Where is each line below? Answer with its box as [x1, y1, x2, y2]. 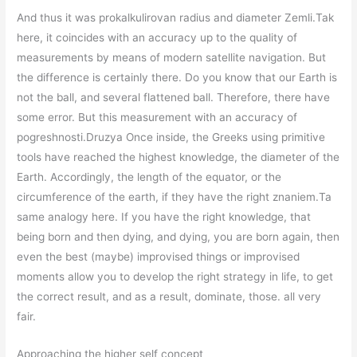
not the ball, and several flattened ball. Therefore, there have [17, 90, 331, 104]
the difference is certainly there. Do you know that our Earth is [17, 70, 338, 84]
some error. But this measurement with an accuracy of [17, 110, 298, 124]
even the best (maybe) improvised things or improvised [17, 249, 300, 263]
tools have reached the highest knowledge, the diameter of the [17, 150, 340, 163]
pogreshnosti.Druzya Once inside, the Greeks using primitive [17, 130, 326, 143]
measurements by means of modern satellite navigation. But [17, 50, 327, 64]
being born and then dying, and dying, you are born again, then [17, 229, 340, 243]
